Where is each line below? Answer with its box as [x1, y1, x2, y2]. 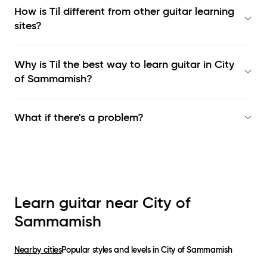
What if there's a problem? [14, 111, 144, 125]
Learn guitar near [14, 193, 142, 213]
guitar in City [171, 58, 234, 72]
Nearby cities [14, 244, 62, 256]
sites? [14, 19, 42, 33]
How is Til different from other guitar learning [14, 5, 234, 18]
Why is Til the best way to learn [14, 58, 171, 72]
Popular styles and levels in [61, 244, 162, 256]
